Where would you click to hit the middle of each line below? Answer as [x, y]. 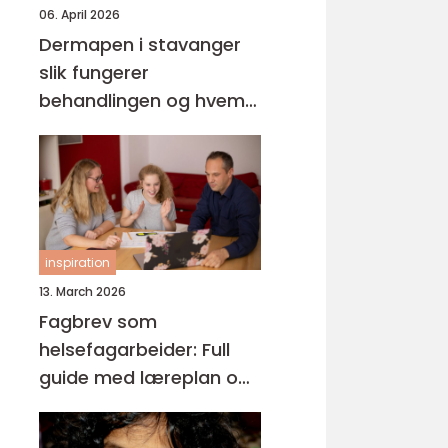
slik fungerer [94, 72]
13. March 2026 [82, 291]
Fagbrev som [98, 321]
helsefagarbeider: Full [134, 349]
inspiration [77, 262]
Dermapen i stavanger [140, 44]
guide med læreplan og [144, 377]
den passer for [105, 128]
